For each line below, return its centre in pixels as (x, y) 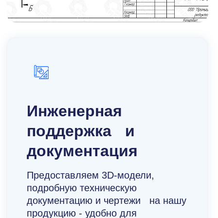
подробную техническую (82, 188)
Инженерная (75, 111)
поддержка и (81, 131)
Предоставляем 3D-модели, (91, 175)
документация (82, 151)
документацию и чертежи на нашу (107, 201)
